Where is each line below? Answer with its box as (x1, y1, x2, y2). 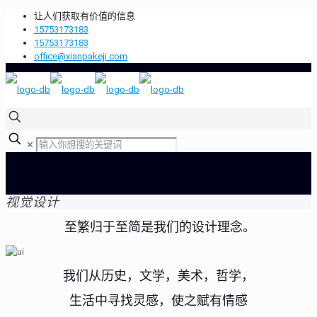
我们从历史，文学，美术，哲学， (63, 267, 254, 283)
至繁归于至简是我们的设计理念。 (62, 219, 255, 234)
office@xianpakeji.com (34, 51, 127, 62)
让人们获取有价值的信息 (34, 11, 135, 21)
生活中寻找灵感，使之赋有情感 (69, 292, 248, 308)
